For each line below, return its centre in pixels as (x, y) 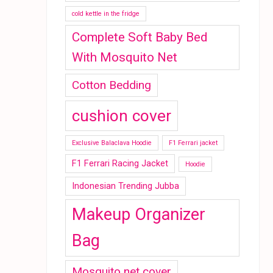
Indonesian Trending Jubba (126, 186)
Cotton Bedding (112, 85)
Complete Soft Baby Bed (140, 37)
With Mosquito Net (125, 57)
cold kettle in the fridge (106, 13)
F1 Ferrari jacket (193, 143)
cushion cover (122, 115)
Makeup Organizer (139, 214)
